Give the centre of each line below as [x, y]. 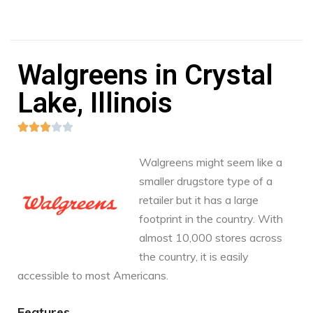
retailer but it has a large [199, 199]
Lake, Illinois [95, 103]
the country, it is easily [194, 256]
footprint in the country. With [211, 218]
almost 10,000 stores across [211, 237]
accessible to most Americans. [93, 275]
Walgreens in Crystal [145, 75]
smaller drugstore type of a [206, 181]
